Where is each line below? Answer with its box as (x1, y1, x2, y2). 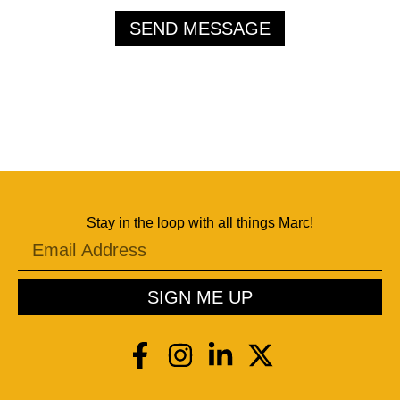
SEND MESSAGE (129, 18, 271, 38)
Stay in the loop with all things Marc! (87, 214, 313, 230)
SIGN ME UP (147, 287, 253, 307)
